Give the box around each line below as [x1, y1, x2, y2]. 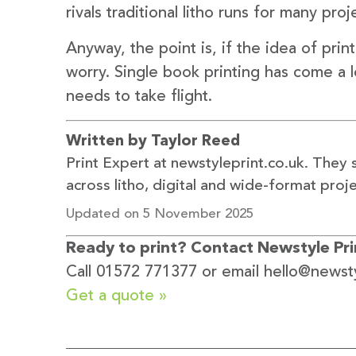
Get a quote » [66, 288, 167, 305]
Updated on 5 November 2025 [66, 207, 253, 221]
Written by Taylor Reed [66, 133, 240, 149]
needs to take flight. [66, 88, 212, 105]
